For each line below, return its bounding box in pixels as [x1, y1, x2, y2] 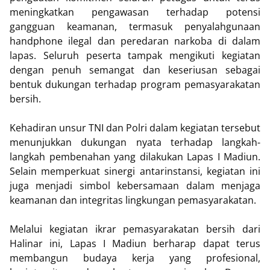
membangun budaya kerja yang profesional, [10, 251, 260, 265]
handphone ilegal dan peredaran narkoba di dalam [10, 34, 260, 48]
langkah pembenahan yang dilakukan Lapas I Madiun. [10, 149, 260, 163]
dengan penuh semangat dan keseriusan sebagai [10, 63, 260, 77]
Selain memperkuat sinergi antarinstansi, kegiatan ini [10, 164, 260, 178]
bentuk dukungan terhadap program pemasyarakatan [10, 77, 260, 91]
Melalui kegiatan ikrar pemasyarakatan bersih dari [10, 222, 260, 236]
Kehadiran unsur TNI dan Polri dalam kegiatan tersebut [10, 121, 260, 134]
